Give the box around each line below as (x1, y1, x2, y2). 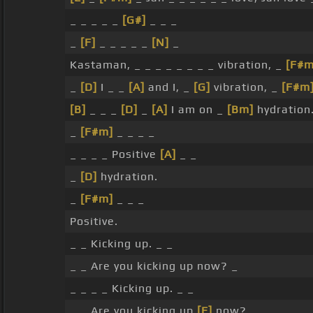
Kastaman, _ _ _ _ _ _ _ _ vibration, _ (69, 58, 286, 72)
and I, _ (144, 80, 194, 94)
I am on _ (167, 103, 227, 117)
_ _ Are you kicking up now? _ (69, 259, 238, 273)
